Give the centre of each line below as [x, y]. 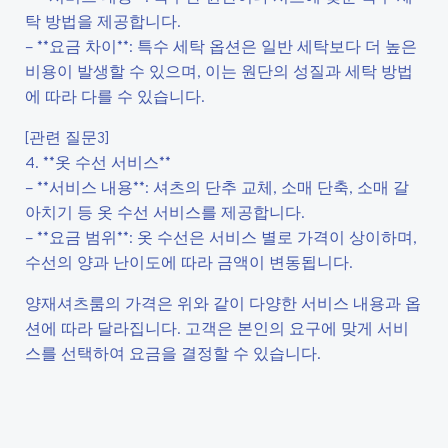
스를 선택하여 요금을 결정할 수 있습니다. [173, 352]
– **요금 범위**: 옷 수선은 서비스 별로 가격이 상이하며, [221, 236]
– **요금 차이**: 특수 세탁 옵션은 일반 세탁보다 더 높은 [221, 45]
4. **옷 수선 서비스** [98, 161]
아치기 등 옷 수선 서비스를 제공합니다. [165, 211]
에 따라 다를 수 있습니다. [115, 95]
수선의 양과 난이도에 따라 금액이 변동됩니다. [189, 261]
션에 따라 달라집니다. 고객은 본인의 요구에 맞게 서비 [217, 327]
